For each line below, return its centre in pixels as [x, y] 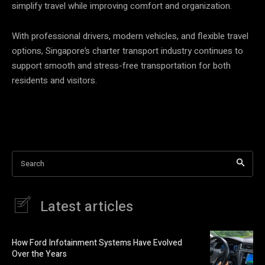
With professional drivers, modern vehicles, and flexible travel [130, 36]
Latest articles [87, 206]
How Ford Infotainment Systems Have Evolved [97, 243]
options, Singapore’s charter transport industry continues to [127, 51]
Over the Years [39, 254]
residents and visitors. [54, 80]
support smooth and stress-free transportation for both [121, 65]
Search [33, 163]
